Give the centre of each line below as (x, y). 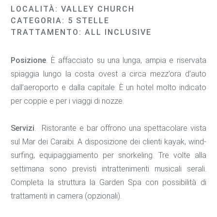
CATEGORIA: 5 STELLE (60, 21)
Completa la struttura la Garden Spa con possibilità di (108, 183)
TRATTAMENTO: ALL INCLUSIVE (81, 32)
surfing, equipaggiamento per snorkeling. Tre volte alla (108, 155)
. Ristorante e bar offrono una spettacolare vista (120, 128)
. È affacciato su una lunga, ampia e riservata (126, 61)
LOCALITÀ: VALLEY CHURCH (73, 9)
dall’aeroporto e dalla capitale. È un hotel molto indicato (108, 88)
